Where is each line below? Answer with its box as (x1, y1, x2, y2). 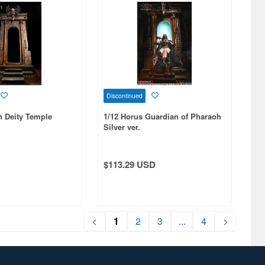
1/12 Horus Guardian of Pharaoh (103, 110, 221, 122)
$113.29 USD (103, 157, 156, 171)
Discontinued (106, 91, 143, 100)
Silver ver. (103, 121, 140, 132)
